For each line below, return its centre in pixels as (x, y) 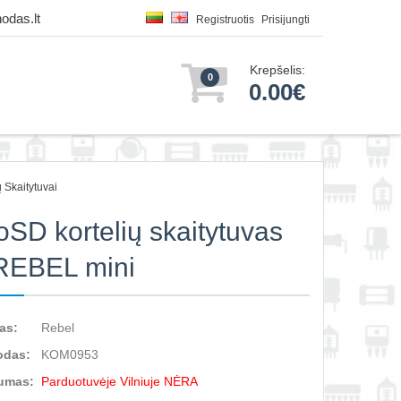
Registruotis (225, 20)
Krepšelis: (277, 70)
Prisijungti (286, 20)
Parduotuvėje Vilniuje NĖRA (120, 381)
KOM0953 (70, 354)
